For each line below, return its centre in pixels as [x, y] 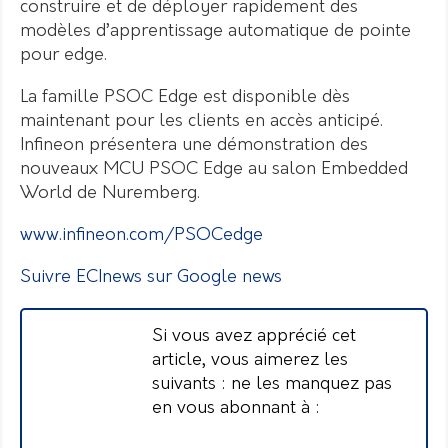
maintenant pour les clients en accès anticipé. [201, 121]
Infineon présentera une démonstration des [194, 145]
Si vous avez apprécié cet [254, 336]
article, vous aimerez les [250, 360]
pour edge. [63, 55]
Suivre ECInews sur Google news [151, 277]
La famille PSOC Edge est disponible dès [185, 97]
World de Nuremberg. [110, 193]
